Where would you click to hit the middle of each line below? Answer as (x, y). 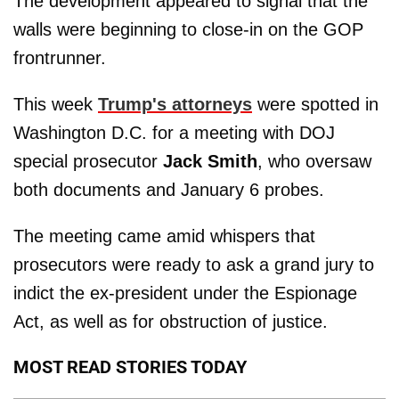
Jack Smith (210, 161)
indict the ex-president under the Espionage (185, 293)
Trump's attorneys (175, 104)
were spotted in (315, 104)
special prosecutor (88, 161)
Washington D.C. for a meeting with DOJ (174, 132)
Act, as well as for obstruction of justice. (171, 321)
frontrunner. (60, 57)
